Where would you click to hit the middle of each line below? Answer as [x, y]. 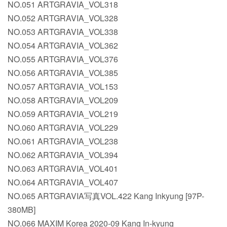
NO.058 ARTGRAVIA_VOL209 [63, 100]
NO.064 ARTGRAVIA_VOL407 [63, 182]
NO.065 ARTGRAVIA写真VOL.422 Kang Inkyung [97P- [106, 196]
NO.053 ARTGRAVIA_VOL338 [63, 32]
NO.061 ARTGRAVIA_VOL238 [63, 141]
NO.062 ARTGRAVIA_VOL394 [63, 155]
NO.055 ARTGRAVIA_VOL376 [63, 59]
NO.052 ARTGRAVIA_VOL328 [63, 18]
